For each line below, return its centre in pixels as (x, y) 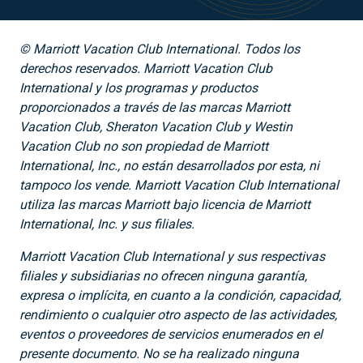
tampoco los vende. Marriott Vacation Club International (179, 185)
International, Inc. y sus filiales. (107, 224)
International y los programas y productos (139, 88)
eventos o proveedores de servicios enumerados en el (171, 334)
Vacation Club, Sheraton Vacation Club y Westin (156, 126)
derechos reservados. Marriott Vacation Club (146, 68)
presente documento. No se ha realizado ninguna (159, 353)
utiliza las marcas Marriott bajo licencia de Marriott (165, 204)
